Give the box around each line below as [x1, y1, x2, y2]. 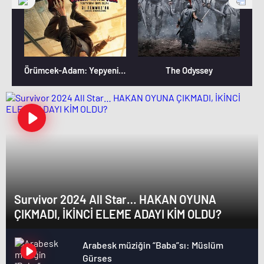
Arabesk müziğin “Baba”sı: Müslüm [82, 239, 223, 250]
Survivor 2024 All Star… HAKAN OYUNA [14, 192, 216, 206]
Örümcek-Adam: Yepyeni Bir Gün [118, 65, 126, 75]
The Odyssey [165, 65, 213, 75]
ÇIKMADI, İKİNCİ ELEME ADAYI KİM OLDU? [14, 207, 222, 221]
